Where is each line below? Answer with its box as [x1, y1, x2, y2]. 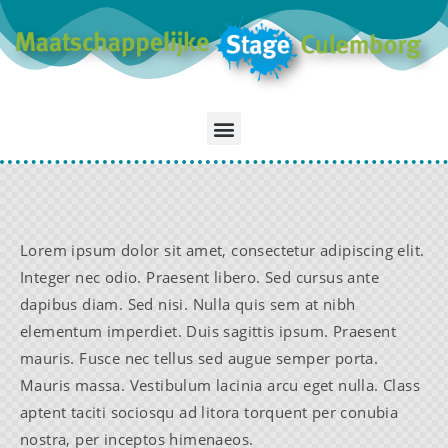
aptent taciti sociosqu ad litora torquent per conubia [20, 401, 399, 422]
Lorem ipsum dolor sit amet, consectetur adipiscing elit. [20, 239, 425, 260]
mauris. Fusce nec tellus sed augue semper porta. [20, 347, 379, 368]
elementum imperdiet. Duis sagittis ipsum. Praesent [20, 320, 396, 341]
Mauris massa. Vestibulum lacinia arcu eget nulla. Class [20, 374, 420, 395]
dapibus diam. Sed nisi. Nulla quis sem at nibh [20, 293, 356, 314]
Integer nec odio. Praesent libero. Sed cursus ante [20, 266, 379, 287]
